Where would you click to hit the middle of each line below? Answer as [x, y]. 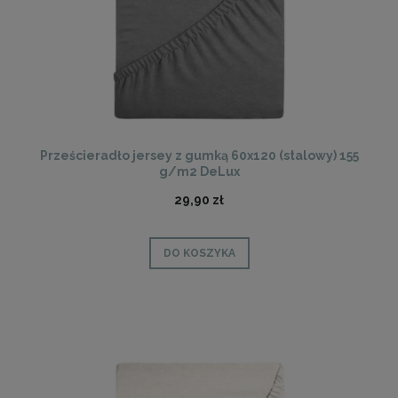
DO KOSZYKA [199, 254]
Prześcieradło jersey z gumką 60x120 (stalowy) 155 [199, 155]
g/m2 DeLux [199, 171]
